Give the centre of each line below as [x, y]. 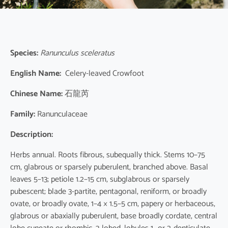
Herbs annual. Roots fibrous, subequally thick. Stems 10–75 [108, 155]
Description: [32, 135]
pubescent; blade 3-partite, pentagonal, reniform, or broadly [108, 192]
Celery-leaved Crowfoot [103, 74]
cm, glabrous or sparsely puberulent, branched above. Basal [109, 167]
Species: [24, 53]
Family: [23, 115]
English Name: [36, 74]
